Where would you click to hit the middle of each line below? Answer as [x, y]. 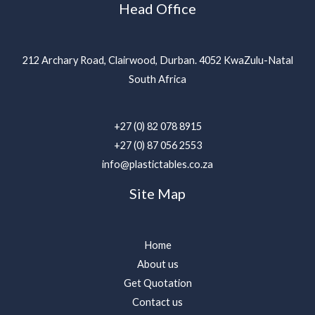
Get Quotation [157, 283]
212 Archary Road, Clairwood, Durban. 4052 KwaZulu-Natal [157, 60]
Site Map [157, 194]
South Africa [157, 79]
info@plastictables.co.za [157, 165]
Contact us [157, 302]
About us [157, 264]
